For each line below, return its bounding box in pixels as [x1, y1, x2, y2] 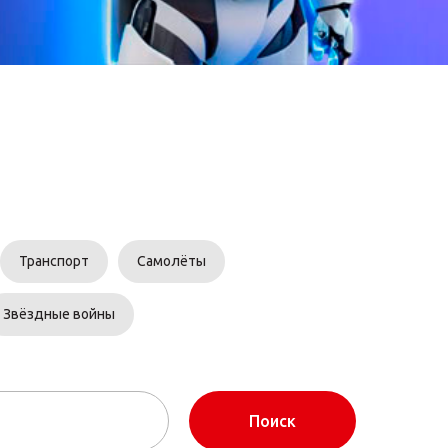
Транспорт [18, 253, 89, 270]
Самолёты [136, 253, 206, 270]
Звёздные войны [3, 306, 115, 323]
